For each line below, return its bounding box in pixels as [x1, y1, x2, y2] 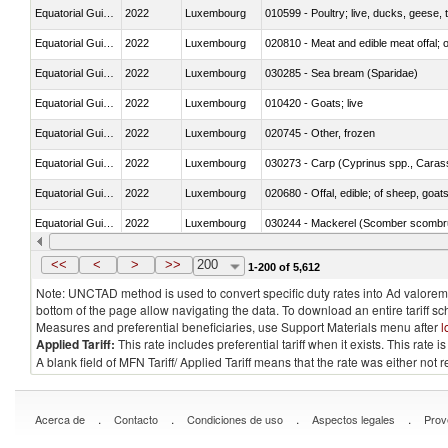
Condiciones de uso [187, 411, 283, 427]
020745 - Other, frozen [265, 126, 375, 139]
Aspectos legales [312, 411, 395, 427]
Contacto [114, 411, 158, 427]
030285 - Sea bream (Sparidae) [265, 66, 418, 79]
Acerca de [35, 411, 85, 427]
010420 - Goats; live [265, 96, 363, 109]
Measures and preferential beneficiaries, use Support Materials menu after [36, 318, 441, 335]
